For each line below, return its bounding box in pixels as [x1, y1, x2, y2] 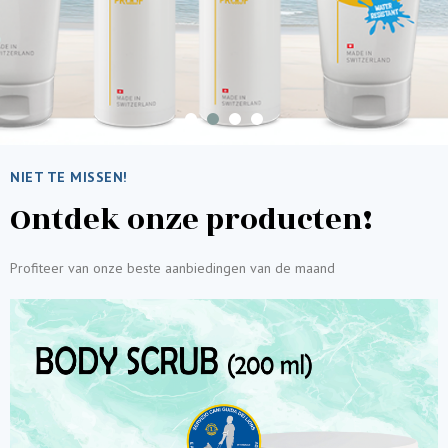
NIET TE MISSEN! [10, 168, 128, 186]
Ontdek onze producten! [10, 197, 372, 243]
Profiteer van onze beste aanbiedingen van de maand [10, 259, 335, 277]
